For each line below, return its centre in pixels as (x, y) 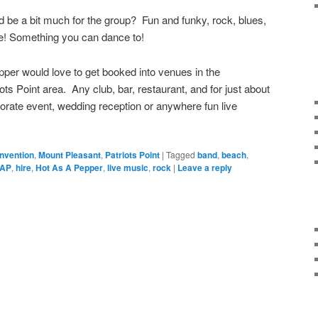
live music (128, 168)
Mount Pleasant (70, 155)
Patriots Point (132, 155)
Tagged (181, 155)
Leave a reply (205, 168)
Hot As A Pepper (69, 168)
